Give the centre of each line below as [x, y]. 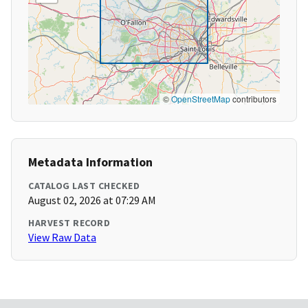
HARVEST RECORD [69, 223]
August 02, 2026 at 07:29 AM [92, 200]
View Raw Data [62, 238]
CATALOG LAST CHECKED [84, 186]
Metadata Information [90, 162]
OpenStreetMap [201, 99]
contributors [253, 99]
